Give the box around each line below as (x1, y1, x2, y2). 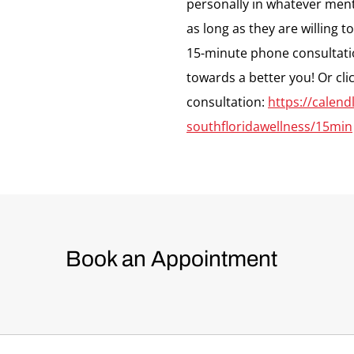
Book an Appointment (65, 247, 282, 271)
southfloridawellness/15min (186, 118, 352, 135)
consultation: (186, 93, 268, 111)
